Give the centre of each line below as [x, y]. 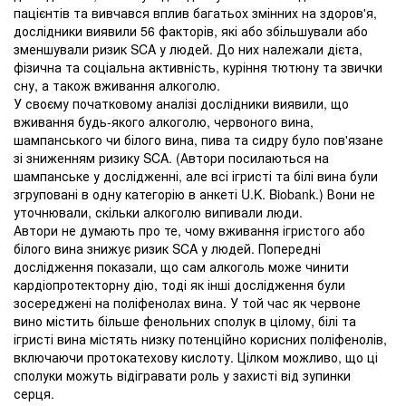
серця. [34, 393]
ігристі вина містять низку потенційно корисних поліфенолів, [200, 339]
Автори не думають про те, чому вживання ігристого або [189, 230]
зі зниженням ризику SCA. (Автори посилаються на [171, 158]
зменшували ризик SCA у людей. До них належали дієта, [188, 49]
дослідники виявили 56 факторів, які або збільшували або [191, 31]
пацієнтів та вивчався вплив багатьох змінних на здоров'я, [195, 13]
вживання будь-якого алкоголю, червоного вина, [164, 121]
